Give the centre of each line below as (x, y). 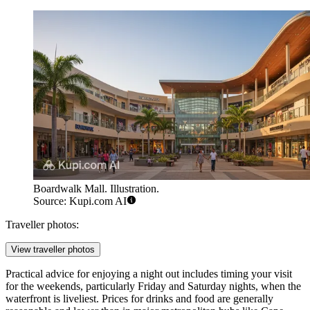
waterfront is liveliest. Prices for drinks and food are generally (139, 298)
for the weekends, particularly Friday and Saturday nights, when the (153, 286)
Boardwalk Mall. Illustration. (96, 188)
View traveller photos (53, 249)
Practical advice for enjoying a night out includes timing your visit (149, 273)
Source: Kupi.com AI (80, 201)
